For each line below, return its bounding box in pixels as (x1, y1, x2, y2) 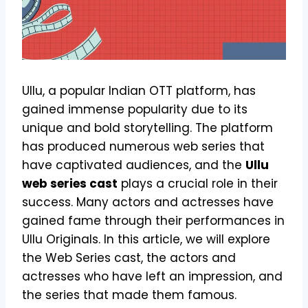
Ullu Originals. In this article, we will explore (22, 230, 270, 247)
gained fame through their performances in (22, 212, 285, 229)
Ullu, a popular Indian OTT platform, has (22, 82, 256, 99)
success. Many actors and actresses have (22, 193, 274, 210)
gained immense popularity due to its (22, 100, 247, 118)
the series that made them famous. (22, 286, 236, 303)
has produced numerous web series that (22, 137, 265, 155)
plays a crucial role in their (118, 175, 278, 192)
